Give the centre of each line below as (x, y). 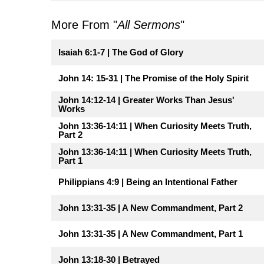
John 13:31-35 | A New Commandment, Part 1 (151, 233)
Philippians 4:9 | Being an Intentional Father (148, 181)
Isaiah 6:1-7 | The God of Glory (121, 52)
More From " (84, 24)
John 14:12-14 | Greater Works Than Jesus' (146, 100)
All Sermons (149, 24)
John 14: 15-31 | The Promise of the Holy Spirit (154, 78)
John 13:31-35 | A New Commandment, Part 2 (151, 207)
